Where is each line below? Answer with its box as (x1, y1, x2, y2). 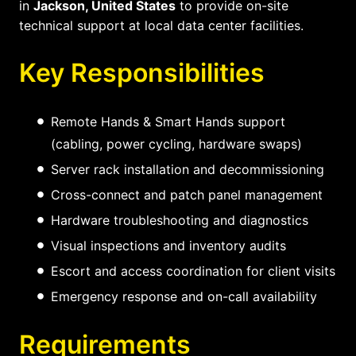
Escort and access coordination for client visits (51, 262, 335, 279)
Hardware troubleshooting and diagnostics (51, 211, 308, 228)
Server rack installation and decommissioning (51, 161, 324, 177)
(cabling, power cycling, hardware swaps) (51, 135, 302, 152)
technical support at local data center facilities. (19, 17, 304, 33)
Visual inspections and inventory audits (51, 237, 286, 253)
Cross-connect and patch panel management (51, 186, 323, 203)
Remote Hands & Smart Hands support (51, 113, 285, 130)
